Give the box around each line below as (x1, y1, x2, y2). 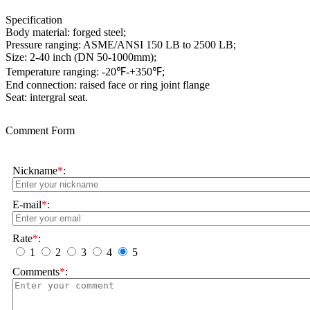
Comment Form (6, 125, 75, 137)
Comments (12, 266, 60, 278)
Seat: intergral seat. (6, 91, 88, 104)
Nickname (12, 165, 57, 177)
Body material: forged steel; (6, 26, 126, 39)
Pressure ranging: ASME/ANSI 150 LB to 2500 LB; (6, 39, 236, 51)
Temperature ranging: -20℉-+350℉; (6, 66, 165, 78)
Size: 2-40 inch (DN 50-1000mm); (6, 51, 156, 64)
